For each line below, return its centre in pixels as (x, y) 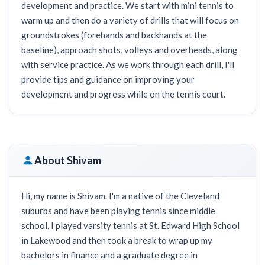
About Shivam (68, 160)
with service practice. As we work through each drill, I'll (128, 64)
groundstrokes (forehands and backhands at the (114, 35)
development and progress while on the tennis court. (123, 94)
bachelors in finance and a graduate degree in (109, 255)
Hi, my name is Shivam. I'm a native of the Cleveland (120, 196)
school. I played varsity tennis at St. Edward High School (130, 225)
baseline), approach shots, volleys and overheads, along (130, 50)
